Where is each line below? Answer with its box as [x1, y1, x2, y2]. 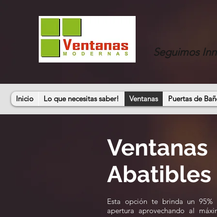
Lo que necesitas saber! [44, 94, 119, 103]
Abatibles [107, 161, 211, 187]
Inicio [16, 94, 33, 103]
